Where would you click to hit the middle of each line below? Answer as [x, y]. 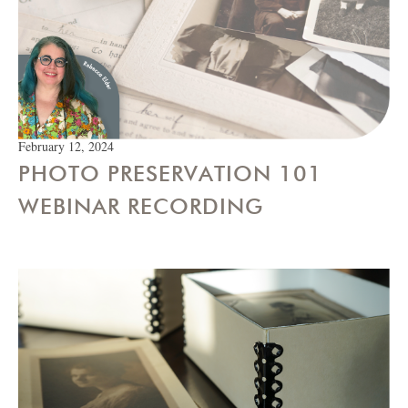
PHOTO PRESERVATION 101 [170, 174]
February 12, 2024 [66, 147]
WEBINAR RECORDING [141, 207]
